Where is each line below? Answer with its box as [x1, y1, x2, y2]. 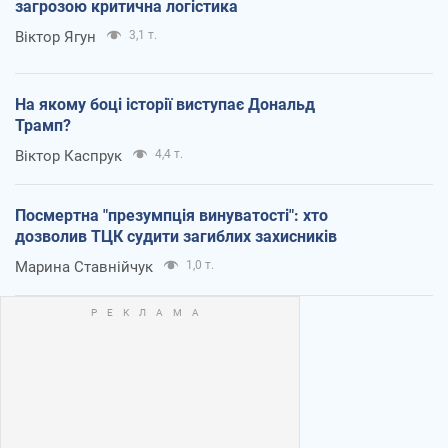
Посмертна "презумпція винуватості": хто [15, 205, 328, 225]
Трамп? [15, 115, 71, 135]
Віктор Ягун [15, 27, 96, 46]
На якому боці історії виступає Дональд [15, 94, 315, 114]
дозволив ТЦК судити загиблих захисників [15, 226, 337, 246]
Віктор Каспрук [15, 146, 122, 165]
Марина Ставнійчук [15, 257, 153, 276]
